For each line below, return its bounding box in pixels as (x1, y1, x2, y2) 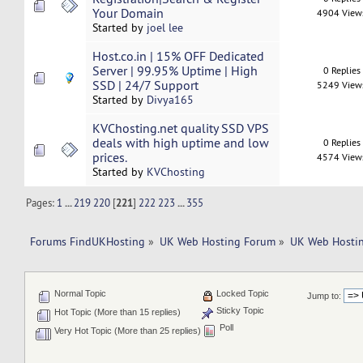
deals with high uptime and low (92, 135, 269, 152)
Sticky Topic (213, 305, 264, 316)
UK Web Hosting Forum (160, 233, 276, 249)
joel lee (146, 20, 183, 36)
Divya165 (146, 92, 194, 108)
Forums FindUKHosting (29, 233, 145, 249)
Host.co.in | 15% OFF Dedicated (92, 48, 264, 65)
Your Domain (92, 5, 164, 22)
